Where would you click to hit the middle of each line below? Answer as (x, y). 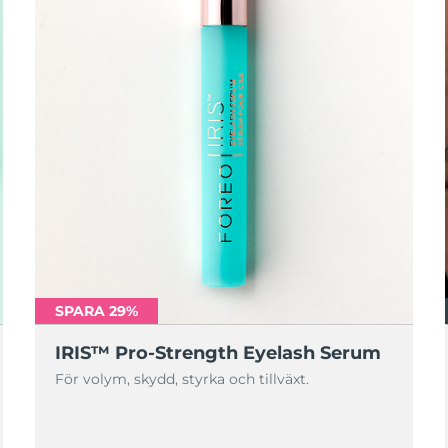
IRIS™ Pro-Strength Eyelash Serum (217, 353)
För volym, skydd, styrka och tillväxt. (181, 379)
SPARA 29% (96, 311)
